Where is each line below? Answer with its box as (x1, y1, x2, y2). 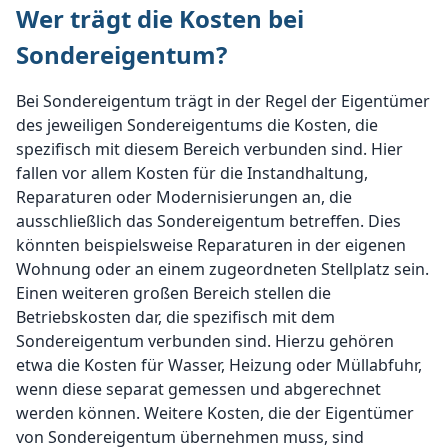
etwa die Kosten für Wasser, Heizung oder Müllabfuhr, (16, 354, 422, 377)
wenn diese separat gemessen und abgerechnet (16, 378, 381, 401)
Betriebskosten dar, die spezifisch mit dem (16, 306, 335, 329)
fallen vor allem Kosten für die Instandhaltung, (16, 162, 368, 185)
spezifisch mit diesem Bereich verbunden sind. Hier (16, 138, 403, 161)
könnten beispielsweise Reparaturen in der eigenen (16, 234, 406, 257)
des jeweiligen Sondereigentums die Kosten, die (16, 114, 378, 137)
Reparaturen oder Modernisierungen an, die (16, 186, 352, 209)
